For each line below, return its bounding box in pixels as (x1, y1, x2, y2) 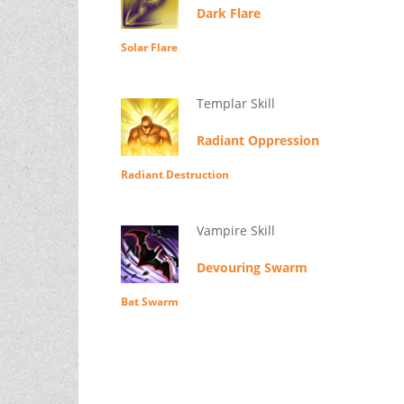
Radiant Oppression (196, 132, 319, 150)
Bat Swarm (120, 294, 179, 310)
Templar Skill (196, 95, 275, 113)
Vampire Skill (196, 222, 275, 240)
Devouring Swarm (196, 259, 308, 277)
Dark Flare (196, 5, 261, 23)
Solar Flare (120, 40, 178, 56)
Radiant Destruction (120, 167, 229, 183)
